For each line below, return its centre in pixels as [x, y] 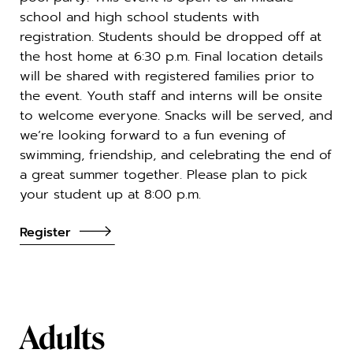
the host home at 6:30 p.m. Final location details [171, 57]
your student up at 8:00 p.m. [110, 195]
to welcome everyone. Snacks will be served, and [176, 116]
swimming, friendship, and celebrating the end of [176, 155]
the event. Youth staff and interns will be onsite [171, 96]
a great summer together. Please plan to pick [163, 175]
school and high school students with [139, 17]
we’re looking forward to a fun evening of [153, 136]
